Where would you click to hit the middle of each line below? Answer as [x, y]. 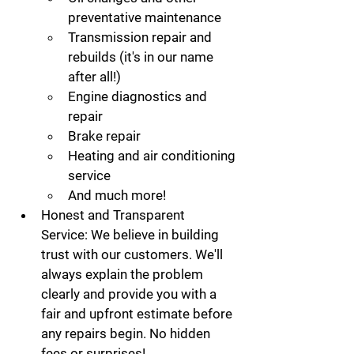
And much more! [117, 195]
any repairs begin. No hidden [127, 333]
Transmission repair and [141, 37]
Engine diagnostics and [139, 96]
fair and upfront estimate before [138, 314]
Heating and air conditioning [153, 156]
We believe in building [155, 235]
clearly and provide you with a [130, 294]
